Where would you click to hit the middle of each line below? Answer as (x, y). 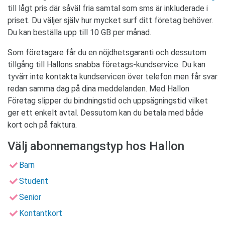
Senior (30, 197)
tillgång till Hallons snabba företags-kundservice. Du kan (106, 65)
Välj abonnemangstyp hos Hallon (96, 146)
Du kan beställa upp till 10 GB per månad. (79, 33)
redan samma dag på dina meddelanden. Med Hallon (98, 89)
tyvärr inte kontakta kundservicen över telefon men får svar (113, 77)
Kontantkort (41, 213)
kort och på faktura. (42, 125)
